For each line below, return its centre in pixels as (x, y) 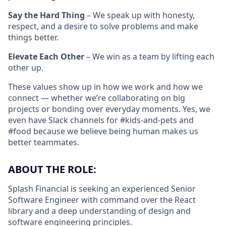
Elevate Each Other (46, 56)
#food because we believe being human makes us (103, 131)
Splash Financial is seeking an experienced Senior (102, 188)
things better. (33, 37)
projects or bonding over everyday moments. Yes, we (109, 109)
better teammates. (44, 142)
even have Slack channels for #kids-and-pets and (101, 120)
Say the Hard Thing (46, 15)
